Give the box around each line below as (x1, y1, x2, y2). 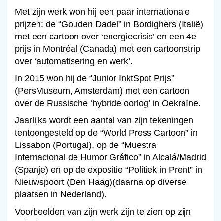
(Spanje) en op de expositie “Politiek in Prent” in (15, 165, 202, 175)
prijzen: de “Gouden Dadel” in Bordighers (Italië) (15, 19, 203, 30)
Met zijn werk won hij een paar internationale (15, 7, 190, 17)
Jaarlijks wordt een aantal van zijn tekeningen (15, 115, 193, 126)
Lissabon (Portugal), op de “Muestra (15, 140, 156, 150)
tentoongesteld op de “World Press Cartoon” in (15, 128, 198, 138)
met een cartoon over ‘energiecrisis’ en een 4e (15, 32, 196, 42)
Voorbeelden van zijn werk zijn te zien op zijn (15, 207, 191, 217)
